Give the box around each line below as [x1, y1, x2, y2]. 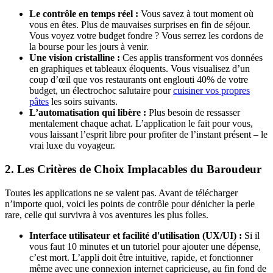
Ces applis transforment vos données [120, 52, 263, 63]
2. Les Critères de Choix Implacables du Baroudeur [5, 163, 261, 176]
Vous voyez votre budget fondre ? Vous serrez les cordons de [29, 30, 263, 41]
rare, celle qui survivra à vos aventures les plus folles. [5, 209, 208, 220]
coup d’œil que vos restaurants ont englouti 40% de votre [29, 74, 248, 85]
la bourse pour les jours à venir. [29, 41, 149, 52]
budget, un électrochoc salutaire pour [29, 85, 173, 96]
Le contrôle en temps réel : [29, 9, 138, 19]
